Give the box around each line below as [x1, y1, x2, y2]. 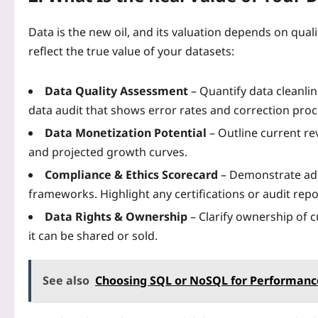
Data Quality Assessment [45, 82, 188, 99]
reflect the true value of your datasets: [28, 43, 234, 59]
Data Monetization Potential [45, 124, 207, 141]
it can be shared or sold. [28, 227, 158, 243]
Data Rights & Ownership [45, 208, 187, 224]
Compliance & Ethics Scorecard [45, 166, 218, 182]
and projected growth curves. [28, 143, 187, 160]
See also [43, 272, 89, 288]
